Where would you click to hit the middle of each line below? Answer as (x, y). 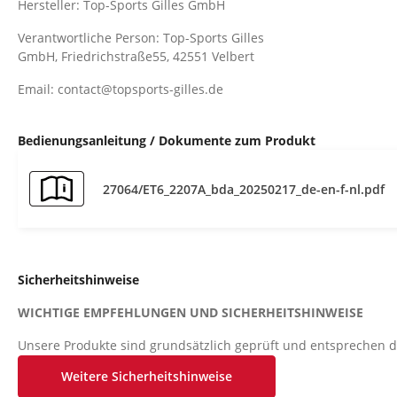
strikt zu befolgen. (73, 383)
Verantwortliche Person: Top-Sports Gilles (141, 38)
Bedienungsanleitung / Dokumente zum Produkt (167, 141)
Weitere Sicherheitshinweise (147, 377)
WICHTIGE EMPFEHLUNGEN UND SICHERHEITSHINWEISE (192, 313)
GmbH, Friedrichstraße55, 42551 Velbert (136, 57)
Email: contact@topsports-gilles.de (121, 90)
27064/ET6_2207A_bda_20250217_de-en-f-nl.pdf (244, 189)
